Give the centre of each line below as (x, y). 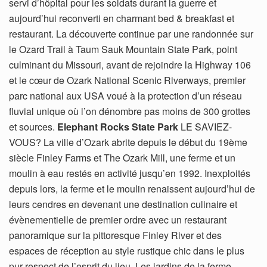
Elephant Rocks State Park (118, 126)
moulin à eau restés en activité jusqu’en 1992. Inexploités (130, 173)
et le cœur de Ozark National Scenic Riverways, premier (127, 80)
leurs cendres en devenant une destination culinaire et (123, 204)
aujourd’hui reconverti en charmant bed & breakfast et (122, 18)
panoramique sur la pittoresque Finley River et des (115, 235)
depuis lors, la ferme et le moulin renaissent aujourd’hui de (132, 188)
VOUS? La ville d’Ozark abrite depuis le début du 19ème (128, 142)
